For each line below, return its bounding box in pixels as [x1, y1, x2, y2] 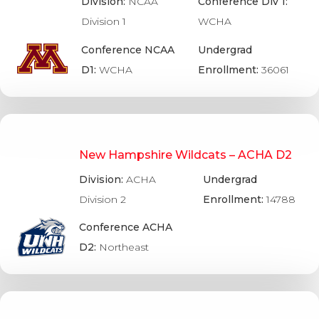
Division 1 [81, 15, 127, 28]
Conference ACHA [78, 220, 172, 234]
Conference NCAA [81, 43, 175, 56]
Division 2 [78, 192, 126, 206]
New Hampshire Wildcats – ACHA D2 [78, 147, 292, 162]
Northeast [98, 240, 149, 253]
